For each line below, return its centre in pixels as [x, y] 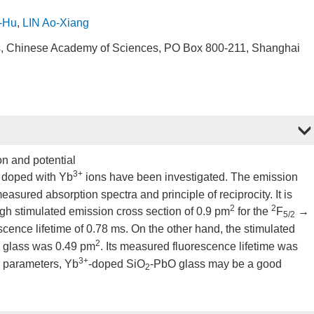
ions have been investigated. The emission [190, 177]
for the [253, 211]
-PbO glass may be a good [216, 264]
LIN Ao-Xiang [56, 23]
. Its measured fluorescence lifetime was [199, 246]
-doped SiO [117, 264]
